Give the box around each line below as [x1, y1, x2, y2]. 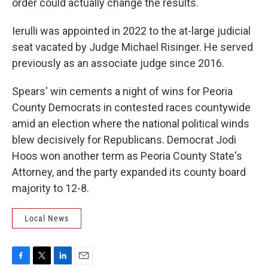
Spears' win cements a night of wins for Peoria [12, 85, 233, 98]
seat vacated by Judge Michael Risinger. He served [12, 41, 253, 53]
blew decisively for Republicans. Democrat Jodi [12, 133, 236, 146]
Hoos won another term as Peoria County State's [12, 150, 242, 162]
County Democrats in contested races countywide [12, 101, 251, 114]
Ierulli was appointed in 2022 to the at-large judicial [12, 25, 251, 37]
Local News [25, 214, 69, 223]
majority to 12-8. [12, 182, 89, 194]
